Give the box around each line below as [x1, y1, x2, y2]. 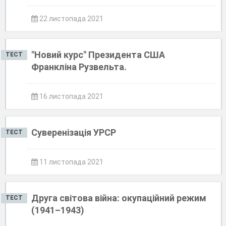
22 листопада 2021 [38, 15, 103, 23]
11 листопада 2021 [38, 158, 103, 166]
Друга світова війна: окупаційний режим [31, 193, 206, 203]
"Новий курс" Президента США [31, 49, 165, 60]
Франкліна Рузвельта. [31, 62, 127, 72]
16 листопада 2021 [38, 92, 103, 100]
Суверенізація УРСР [31, 127, 116, 138]
